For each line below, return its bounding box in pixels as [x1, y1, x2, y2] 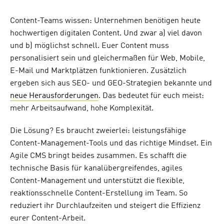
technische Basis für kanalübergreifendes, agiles [10, 164, 182, 173]
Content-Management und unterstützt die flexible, [10, 177, 184, 185]
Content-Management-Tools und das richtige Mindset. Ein [10, 139, 212, 148]
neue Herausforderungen [10, 92, 98, 100]
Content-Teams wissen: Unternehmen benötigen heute [10, 17, 200, 25]
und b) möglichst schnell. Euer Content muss [10, 42, 169, 50]
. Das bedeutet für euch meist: [98, 92, 204, 100]
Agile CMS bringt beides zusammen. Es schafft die [10, 152, 186, 160]
